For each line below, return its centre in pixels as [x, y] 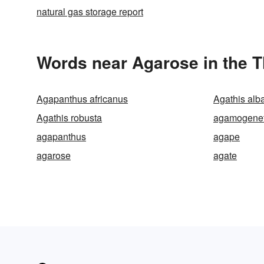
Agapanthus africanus [82, 99]
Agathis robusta [69, 118]
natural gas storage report [90, 11]
